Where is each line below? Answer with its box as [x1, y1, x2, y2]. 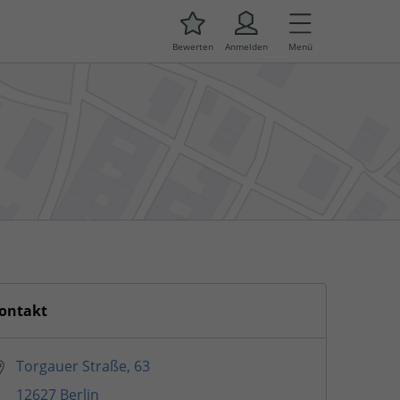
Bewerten [172, 40, 213, 53]
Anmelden [225, 40, 268, 53]
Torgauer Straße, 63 [16, 356, 150, 376]
